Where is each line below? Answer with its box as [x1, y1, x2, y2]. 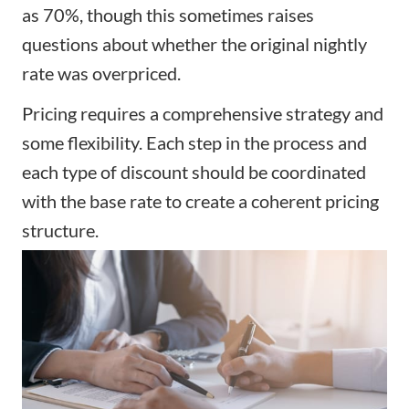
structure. [22, 218, 99, 241]
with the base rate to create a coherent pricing [22, 189, 379, 212]
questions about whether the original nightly [22, 32, 367, 55]
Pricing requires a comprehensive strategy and [22, 101, 383, 124]
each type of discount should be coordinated [22, 160, 366, 183]
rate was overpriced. [22, 61, 181, 84]
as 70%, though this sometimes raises [22, 3, 314, 26]
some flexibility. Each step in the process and [22, 131, 367, 153]
